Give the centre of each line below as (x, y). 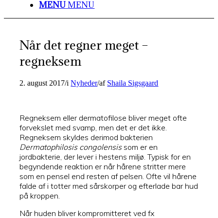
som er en (140, 147)
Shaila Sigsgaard (133, 83)
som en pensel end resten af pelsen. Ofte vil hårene (108, 176)
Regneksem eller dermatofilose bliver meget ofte (103, 118)
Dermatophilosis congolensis (71, 147)
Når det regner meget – (84, 45)
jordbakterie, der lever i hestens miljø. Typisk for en (105, 156)
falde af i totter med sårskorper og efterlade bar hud (109, 186)
